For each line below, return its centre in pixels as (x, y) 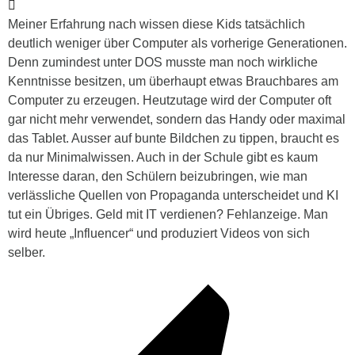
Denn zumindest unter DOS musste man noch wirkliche (163, 62)
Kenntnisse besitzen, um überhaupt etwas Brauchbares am (173, 81)
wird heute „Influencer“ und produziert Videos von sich (159, 233)
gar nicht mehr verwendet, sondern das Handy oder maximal (177, 119)
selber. (27, 252)
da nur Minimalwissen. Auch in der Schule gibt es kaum (163, 157)
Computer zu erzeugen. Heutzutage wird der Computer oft (170, 100)
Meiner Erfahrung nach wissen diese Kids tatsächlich (157, 24)
